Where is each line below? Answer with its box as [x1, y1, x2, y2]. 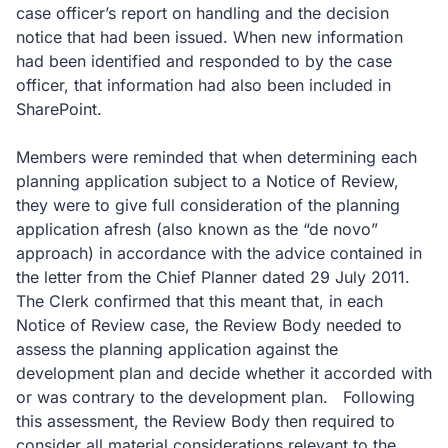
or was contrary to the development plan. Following [16, 387, 415, 407]
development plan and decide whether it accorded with [16, 363, 432, 383]
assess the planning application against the [16, 339, 338, 359]
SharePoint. [16, 99, 102, 119]
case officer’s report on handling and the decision [16, 3, 389, 23]
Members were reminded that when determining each [16, 147, 417, 167]
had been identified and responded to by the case [16, 51, 392, 71]
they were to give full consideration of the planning [16, 195, 400, 215]
